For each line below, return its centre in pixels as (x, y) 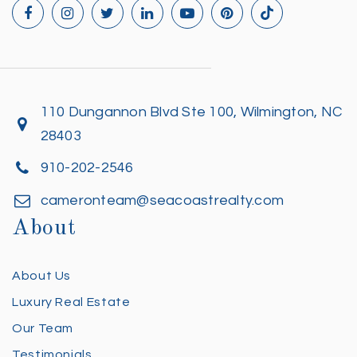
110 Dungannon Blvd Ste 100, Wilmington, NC (191, 112)
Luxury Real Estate (71, 302)
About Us (42, 275)
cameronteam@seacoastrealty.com (162, 200)
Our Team (43, 328)
